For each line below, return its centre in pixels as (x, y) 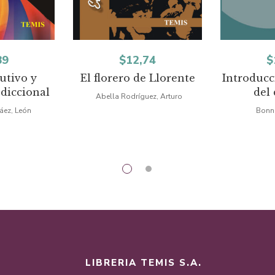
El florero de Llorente (137, 78)
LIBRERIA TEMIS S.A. (144, 263)
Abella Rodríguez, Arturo (139, 96)
